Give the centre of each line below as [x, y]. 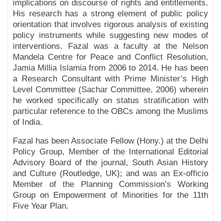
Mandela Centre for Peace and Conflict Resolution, [110, 57]
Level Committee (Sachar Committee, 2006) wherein [110, 90]
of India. [28, 122]
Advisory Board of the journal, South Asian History [110, 163]
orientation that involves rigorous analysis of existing [110, 25]
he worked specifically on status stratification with [110, 101]
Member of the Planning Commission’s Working [110, 184]
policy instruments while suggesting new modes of [110, 36]
